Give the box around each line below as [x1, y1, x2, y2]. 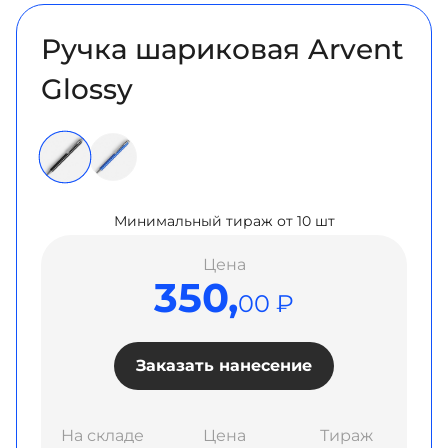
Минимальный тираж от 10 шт [113, 212, 335, 230]
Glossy [41, 72, 133, 106]
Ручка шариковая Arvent [41, 32, 404, 66]
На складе [60, 426, 144, 445]
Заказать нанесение [136, 356, 312, 375]
